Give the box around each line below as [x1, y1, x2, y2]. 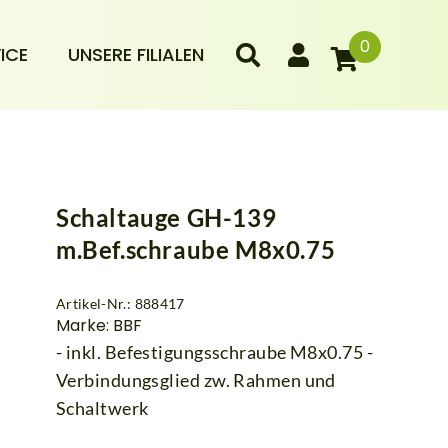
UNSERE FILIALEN [67, 41, 204, 67]
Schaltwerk [56, 396, 149, 419]
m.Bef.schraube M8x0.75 [56, 234, 336, 264]
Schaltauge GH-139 [56, 202, 277, 232]
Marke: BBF [56, 313, 142, 337]
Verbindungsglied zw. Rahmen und [56, 368, 336, 391]
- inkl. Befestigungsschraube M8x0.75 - [56, 340, 374, 363]
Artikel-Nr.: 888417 [56, 294, 185, 312]
